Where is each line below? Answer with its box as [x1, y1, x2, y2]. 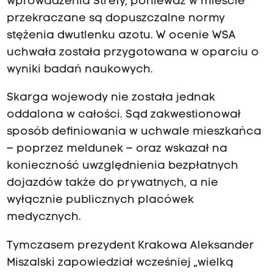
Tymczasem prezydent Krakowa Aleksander [6, 239, 254, 252]
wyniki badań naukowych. [6, 64, 153, 76]
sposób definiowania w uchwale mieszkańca [6, 126, 261, 138]
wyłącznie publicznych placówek [6, 194, 194, 207]
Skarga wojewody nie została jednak [6, 92, 215, 104]
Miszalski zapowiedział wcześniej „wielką [6, 257, 233, 269]
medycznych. [6, 211, 81, 224]
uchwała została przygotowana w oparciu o [6, 47, 259, 59]
